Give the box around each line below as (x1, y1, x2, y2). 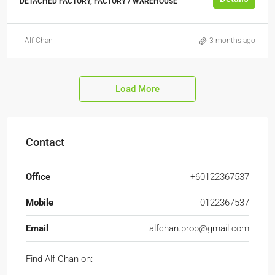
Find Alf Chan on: (26, 254, 93, 265)
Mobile (26, 197, 53, 208)
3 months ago (209, 36, 255, 45)
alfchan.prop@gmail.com (149, 223, 249, 234)
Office (26, 171, 50, 182)
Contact (26, 136, 64, 149)
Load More (115, 83, 160, 95)
